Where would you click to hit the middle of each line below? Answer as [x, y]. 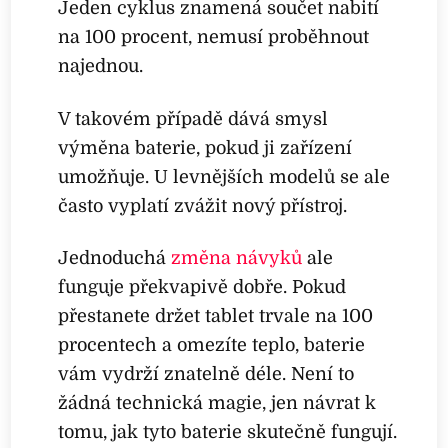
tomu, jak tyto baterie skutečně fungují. [228, 432]
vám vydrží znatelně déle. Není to [206, 374]
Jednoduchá [115, 258]
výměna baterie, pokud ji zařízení [205, 147]
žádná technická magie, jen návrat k [217, 403]
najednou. [101, 66]
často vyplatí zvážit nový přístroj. [203, 205]
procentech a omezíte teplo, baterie [212, 345]
